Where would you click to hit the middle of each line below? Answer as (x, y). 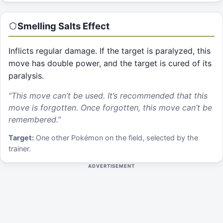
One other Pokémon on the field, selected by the (117, 138)
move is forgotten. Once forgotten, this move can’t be (110, 107)
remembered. (33, 119)
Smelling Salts (49, 26)
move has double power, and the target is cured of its (110, 63)
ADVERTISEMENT (111, 166)
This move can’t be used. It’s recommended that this (110, 95)
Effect (95, 26)
